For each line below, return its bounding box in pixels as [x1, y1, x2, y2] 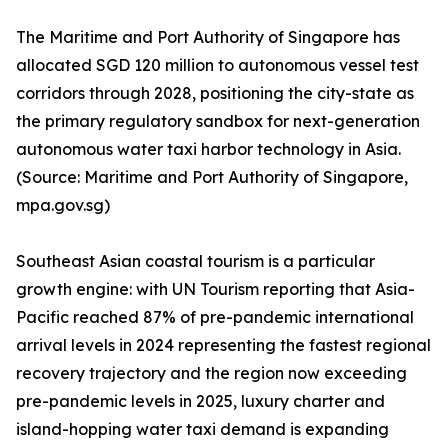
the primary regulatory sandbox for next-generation [16, 111, 420, 132]
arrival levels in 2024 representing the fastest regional [16, 335, 431, 356]
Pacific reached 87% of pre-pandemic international [16, 307, 414, 328]
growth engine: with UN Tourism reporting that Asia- [16, 279, 415, 300]
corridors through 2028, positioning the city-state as [16, 83, 414, 104]
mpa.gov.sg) [16, 195, 110, 216]
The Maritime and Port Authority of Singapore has [16, 27, 400, 48]
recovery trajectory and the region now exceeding [16, 363, 407, 384]
